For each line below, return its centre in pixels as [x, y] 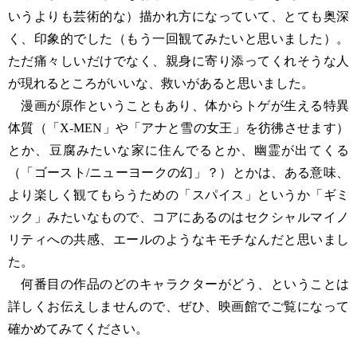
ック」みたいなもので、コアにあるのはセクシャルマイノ [178, 217]
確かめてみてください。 [78, 329]
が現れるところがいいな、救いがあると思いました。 [161, 83]
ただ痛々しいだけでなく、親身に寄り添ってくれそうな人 [178, 61]
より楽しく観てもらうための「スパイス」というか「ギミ [178, 195]
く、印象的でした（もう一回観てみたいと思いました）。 [178, 39]
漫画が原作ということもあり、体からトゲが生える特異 [178, 106]
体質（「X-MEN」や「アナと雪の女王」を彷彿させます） [178, 128]
